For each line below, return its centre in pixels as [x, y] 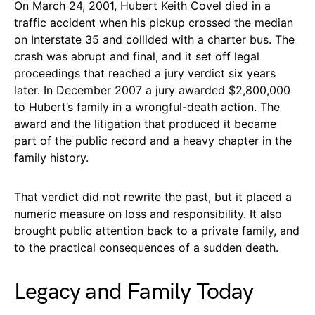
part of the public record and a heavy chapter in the [153, 140]
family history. [51, 157]
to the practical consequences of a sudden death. [146, 247]
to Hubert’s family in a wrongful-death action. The [147, 107]
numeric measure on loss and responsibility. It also [148, 213]
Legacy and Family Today [134, 292]
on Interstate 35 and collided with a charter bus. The [154, 39]
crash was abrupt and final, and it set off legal [137, 56]
